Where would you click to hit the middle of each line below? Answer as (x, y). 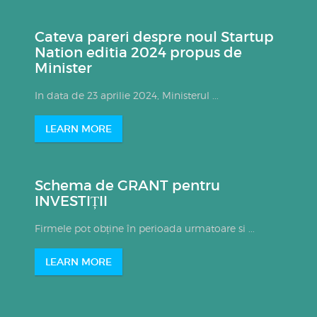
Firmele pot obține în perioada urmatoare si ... (144, 228)
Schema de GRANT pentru (127, 185)
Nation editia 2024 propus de (138, 52)
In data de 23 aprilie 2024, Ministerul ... (126, 95)
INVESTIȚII (71, 201)
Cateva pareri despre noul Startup (154, 37)
